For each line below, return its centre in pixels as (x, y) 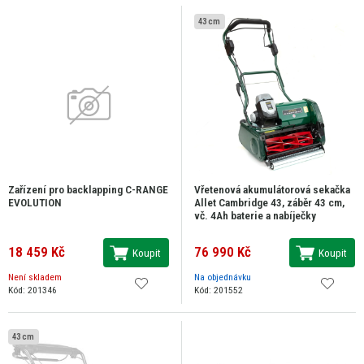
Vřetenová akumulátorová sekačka (272, 190)
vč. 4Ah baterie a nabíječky (255, 216)
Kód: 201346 (32, 290)
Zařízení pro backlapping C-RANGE (88, 190)
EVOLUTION (35, 203)
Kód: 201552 (219, 290)
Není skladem (35, 277)
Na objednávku (223, 277)
